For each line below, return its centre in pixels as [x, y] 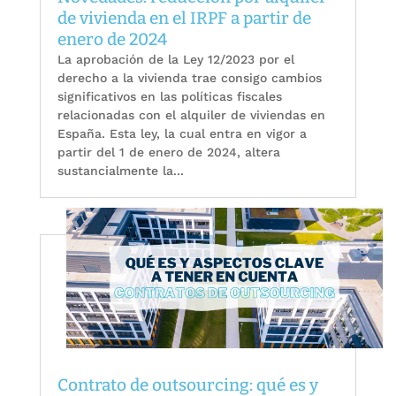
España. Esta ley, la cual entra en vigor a [182, 133]
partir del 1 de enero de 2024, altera [168, 152]
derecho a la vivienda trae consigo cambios [189, 77]
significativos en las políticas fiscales [169, 96]
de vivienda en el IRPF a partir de [184, 18]
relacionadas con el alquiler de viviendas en [191, 114]
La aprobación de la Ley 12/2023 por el [175, 59]
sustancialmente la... [120, 170]
